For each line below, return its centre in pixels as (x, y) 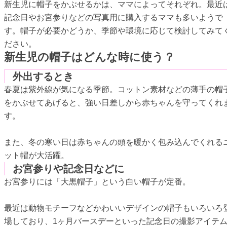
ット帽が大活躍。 (36, 155)
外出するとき (43, 76)
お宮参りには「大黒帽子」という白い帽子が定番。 (97, 181)
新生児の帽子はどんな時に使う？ (89, 57)
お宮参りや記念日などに (68, 168)
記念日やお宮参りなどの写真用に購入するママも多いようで (113, 17)
